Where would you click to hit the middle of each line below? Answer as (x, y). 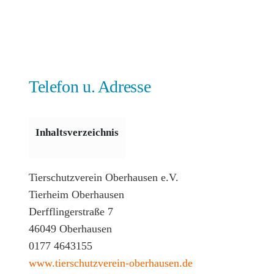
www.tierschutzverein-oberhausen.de (111, 263)
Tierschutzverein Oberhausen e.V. (104, 178)
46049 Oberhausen (70, 229)
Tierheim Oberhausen (76, 195)
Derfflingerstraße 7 (71, 212)
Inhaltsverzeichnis (77, 132)
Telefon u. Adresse (90, 86)
